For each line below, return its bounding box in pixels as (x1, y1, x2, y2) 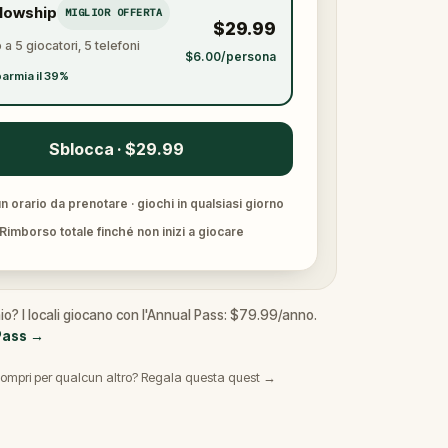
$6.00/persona (184, 48, 276, 64)
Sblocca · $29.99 (48, 139, 184, 159)
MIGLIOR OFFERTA (64, 5, 162, 19)
